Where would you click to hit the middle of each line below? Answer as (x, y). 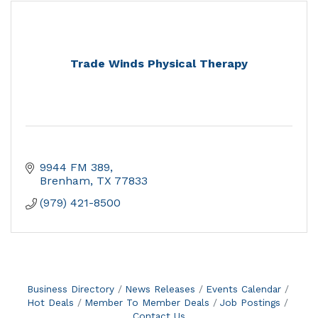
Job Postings (250, 303)
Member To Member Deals (147, 303)
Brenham (65, 181)
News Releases (160, 289)
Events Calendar (243, 289)
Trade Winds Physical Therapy (159, 64)
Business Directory (70, 289)
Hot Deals (50, 303)
